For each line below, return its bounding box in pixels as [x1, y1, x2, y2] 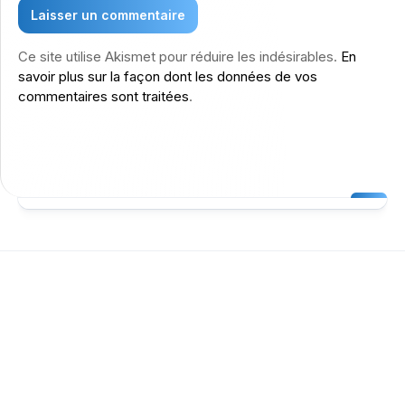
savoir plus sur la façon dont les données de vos [18, 68, 317, 85]
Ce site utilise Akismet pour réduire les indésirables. [18, 48, 341, 65]
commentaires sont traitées [18, 88, 189, 105]
